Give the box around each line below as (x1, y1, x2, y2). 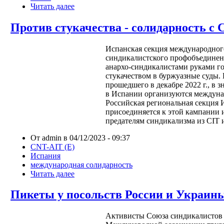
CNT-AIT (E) (30, 142, 74, 151)
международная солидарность (30, 160, 132, 169)
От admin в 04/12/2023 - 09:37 (30, 133, 130, 142)
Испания (30, 151, 60, 160)
